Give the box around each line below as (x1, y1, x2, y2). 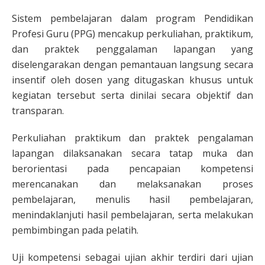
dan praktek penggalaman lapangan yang (12, 43, 253, 56)
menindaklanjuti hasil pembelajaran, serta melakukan (12, 208, 253, 221)
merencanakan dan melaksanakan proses (12, 177, 253, 190)
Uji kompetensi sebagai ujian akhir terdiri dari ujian (12, 251, 253, 264)
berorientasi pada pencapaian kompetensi (12, 162, 253, 175)
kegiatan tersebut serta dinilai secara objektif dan (12, 89, 253, 102)
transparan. (12, 104, 64, 117)
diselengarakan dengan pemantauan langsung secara (12, 58, 253, 71)
